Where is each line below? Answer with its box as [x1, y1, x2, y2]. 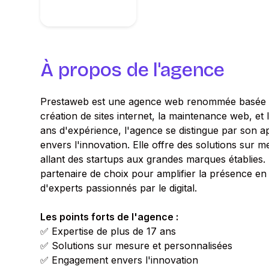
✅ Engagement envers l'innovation [40, 254, 199, 266]
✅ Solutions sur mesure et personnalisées [40, 240, 233, 252]
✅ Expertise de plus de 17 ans [40, 225, 177, 237]
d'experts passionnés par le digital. [40, 182, 198, 194]
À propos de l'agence [40, 58, 225, 82]
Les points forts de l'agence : [40, 211, 179, 223]
